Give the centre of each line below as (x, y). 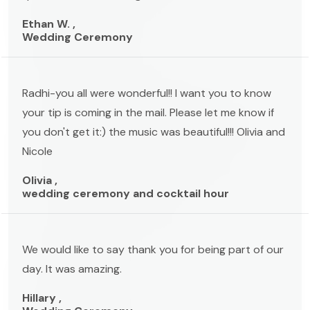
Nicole (37, 151)
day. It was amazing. (72, 268)
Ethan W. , (49, 24)
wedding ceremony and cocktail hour (126, 193)
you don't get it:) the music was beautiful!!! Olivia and (154, 131)
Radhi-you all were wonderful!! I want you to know (147, 93)
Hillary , (42, 298)
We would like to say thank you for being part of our (153, 249)
